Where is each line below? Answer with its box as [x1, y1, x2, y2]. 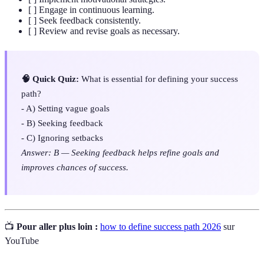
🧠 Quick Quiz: [21, 73, 79, 84]
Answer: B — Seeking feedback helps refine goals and [21, 147, 219, 157]
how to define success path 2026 [100, 221, 221, 232]
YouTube [5, 235, 39, 246]
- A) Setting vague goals [21, 103, 110, 113]
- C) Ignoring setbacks [21, 132, 103, 143]
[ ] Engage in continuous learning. [28, 4, 154, 15]
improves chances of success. [21, 161, 128, 172]
